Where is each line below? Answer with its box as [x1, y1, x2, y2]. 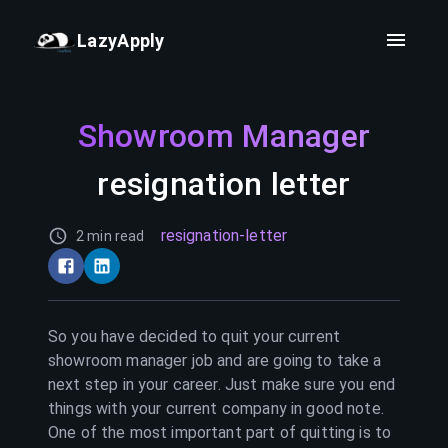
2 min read [76, 228, 145, 244]
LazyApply [77, 29, 165, 51]
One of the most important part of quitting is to [48, 423, 392, 442]
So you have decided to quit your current [48, 327, 341, 346]
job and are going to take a [187, 351, 382, 370]
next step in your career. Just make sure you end [48, 375, 396, 394]
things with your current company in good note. [48, 399, 384, 418]
